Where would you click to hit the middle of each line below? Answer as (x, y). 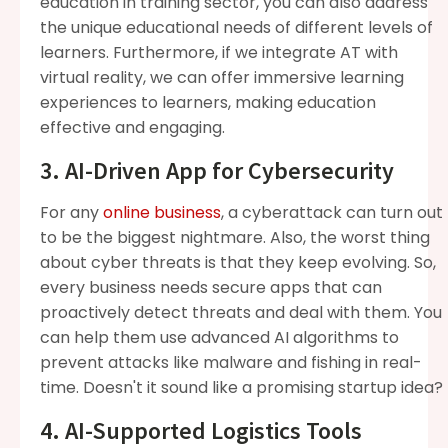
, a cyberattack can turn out (332, 212)
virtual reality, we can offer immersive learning (222, 77)
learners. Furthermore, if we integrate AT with (219, 52)
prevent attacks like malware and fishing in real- (231, 362)
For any (71, 212)
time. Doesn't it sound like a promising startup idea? (241, 387)
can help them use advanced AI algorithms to (219, 337)
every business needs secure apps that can (211, 287)
